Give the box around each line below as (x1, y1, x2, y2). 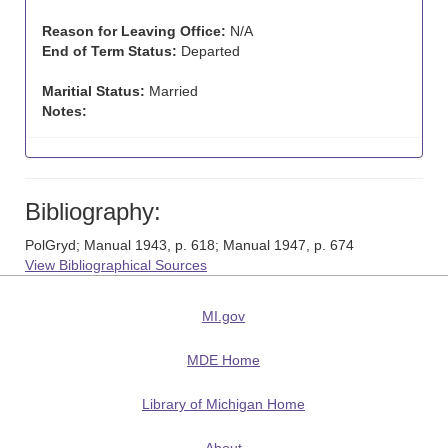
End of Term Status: (42, 43, 177, 59)
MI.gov (202, 308, 245, 324)
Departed (177, 43, 240, 59)
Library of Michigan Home (142, 396, 305, 412)
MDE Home (187, 352, 260, 368)
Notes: (42, 103, 87, 119)
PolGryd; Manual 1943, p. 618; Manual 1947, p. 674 (25, 237, 354, 253)
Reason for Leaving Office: (42, 23, 226, 39)
